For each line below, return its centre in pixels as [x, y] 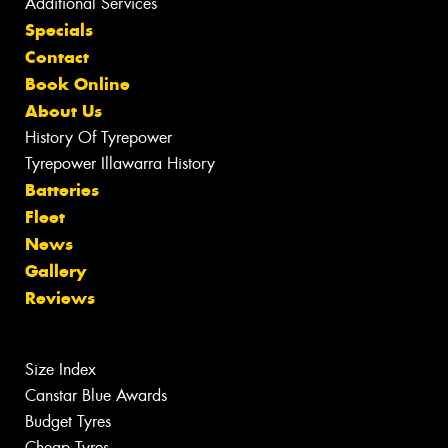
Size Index [60, 370]
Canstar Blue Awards [96, 396]
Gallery [55, 271]
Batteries [62, 190]
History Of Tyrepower [98, 138]
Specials [59, 30]
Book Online [77, 84]
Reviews [60, 298]
